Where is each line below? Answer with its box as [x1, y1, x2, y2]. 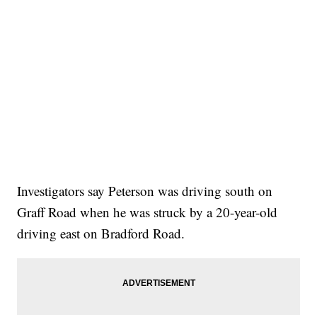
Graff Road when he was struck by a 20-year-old [17, 202, 278, 221]
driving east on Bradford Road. [17, 224, 185, 242]
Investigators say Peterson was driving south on [17, 181, 273, 200]
